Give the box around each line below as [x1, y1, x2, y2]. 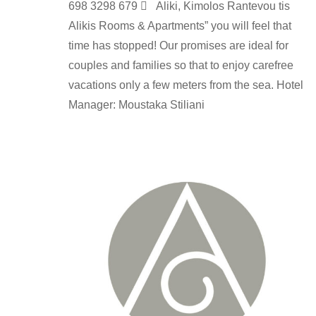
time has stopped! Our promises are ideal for [68, 39, 288, 51]
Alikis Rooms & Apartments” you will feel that [68, 19, 291, 32]
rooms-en [68, 125, 107, 136]
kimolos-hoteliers [131, 125, 200, 136]
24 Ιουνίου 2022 [211, 125, 276, 136]
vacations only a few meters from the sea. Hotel [68, 78, 303, 91]
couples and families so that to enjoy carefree [68, 59, 293, 71]
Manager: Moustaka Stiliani [68, 98, 205, 111]
